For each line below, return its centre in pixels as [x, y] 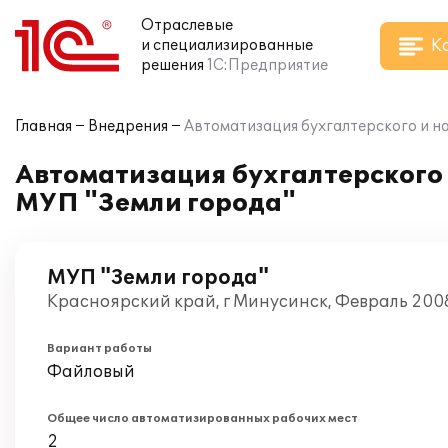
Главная [43, 126]
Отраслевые [187, 25]
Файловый [91, 372]
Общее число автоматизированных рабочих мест [202, 418]
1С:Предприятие [267, 65]
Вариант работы [99, 348]
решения [172, 65]
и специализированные [227, 45]
